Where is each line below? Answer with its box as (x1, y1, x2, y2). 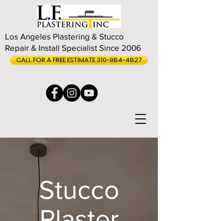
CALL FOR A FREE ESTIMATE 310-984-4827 (16, 55, 142, 65)
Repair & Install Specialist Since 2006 (5, 43, 141, 52)
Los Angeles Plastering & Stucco (5, 32, 124, 41)
